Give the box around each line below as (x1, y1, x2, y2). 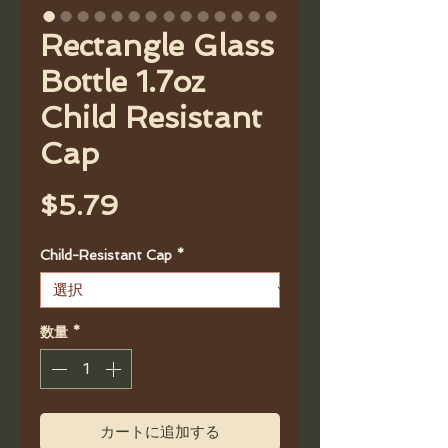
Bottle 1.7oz (40, 64, 205, 99)
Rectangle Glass (40, 28, 274, 63)
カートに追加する (100, 423, 220, 441)
